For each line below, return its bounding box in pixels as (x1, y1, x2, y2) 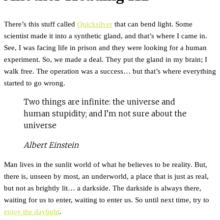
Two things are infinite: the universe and (24, 97, 175, 107)
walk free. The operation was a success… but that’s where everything (4, 67, 216, 76)
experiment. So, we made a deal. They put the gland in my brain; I (4, 55, 207, 64)
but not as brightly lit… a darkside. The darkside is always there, (4, 184, 201, 192)
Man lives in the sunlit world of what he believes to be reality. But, (4, 160, 207, 169)
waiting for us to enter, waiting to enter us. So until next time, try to (4, 195, 209, 204)
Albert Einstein (24, 140, 79, 150)
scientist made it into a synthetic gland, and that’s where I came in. (4, 31, 207, 40)
